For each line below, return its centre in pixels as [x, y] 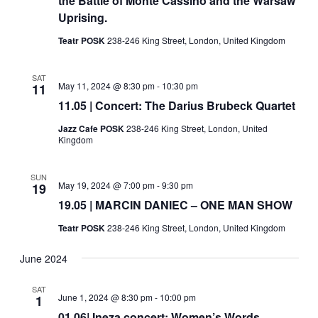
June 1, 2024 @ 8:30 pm [105, 297]
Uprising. [82, 17]
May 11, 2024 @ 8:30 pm [106, 85]
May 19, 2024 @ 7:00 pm [106, 185]
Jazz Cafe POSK [92, 128]
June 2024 [43, 258]
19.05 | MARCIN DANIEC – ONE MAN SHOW [175, 204]
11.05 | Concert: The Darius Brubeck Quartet [176, 105]
